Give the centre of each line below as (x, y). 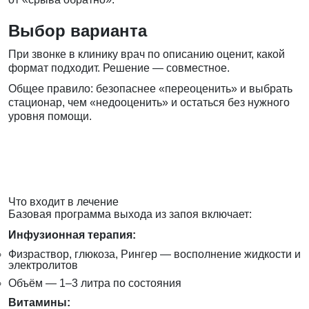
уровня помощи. (50, 117)
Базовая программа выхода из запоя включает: (130, 215)
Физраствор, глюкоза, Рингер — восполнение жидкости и (154, 255)
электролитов (43, 266)
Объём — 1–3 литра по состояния (95, 283)
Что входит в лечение (63, 202)
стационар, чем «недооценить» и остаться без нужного (149, 103)
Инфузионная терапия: (72, 235)
